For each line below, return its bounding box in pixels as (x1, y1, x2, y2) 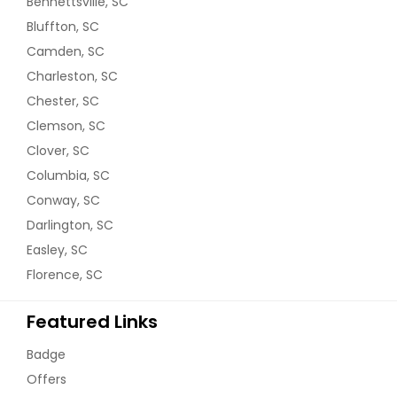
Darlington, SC (27, 215, 113, 234)
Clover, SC (27, 141, 90, 160)
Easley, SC (27, 240, 88, 259)
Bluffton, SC (27, 17, 99, 35)
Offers (27, 370, 66, 388)
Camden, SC (27, 42, 105, 60)
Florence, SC (27, 265, 103, 284)
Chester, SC (27, 91, 99, 110)
